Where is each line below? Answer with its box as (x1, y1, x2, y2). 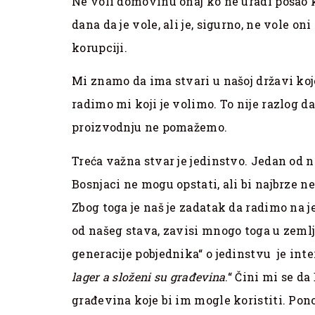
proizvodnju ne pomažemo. (72, 120, 228, 135)
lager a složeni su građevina (72, 269, 226, 284)
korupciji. (72, 40, 128, 56)
